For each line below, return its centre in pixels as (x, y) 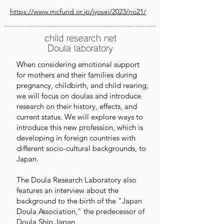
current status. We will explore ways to (80, 117)
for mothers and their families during (77, 75)
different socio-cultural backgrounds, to (81, 148)
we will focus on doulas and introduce (79, 96)
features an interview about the (67, 190)
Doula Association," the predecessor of (80, 211)
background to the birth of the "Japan (79, 201)
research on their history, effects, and (77, 106)
